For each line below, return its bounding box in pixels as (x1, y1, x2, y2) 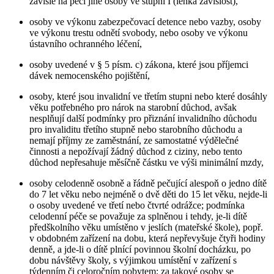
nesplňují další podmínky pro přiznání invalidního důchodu (29, 113, 257, 124)
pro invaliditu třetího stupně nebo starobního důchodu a (29, 124, 242, 135)
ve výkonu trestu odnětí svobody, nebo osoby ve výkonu (29, 27, 248, 38)
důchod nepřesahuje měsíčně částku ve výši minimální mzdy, (29, 157, 264, 168)
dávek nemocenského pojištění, (29, 70, 150, 81)
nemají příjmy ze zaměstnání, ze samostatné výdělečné (29, 135, 239, 146)
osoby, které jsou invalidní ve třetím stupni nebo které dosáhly (29, 91, 267, 102)
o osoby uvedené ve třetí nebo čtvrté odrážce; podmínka (29, 199, 245, 210)
